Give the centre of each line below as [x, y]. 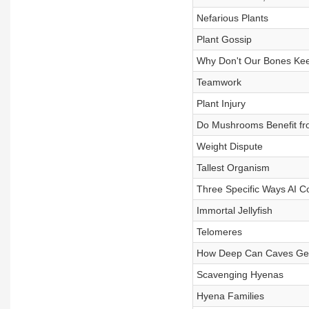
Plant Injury [221, 103]
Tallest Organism [233, 168]
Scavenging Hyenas [240, 275]
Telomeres [219, 232]
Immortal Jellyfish [234, 210]
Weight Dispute [229, 146]
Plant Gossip [224, 39]
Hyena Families [230, 296]
